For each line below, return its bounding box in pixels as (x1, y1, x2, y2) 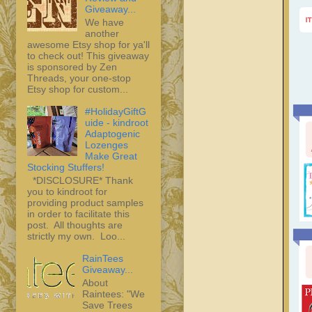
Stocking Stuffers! (27, 161, 104, 173)
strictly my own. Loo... (27, 230, 125, 242)
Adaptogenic (84, 127, 140, 139)
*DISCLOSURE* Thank (27, 174, 133, 186)
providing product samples (27, 196, 143, 208)
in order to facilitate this (27, 208, 130, 219)
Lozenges (84, 139, 128, 150)
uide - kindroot (84, 116, 148, 128)
